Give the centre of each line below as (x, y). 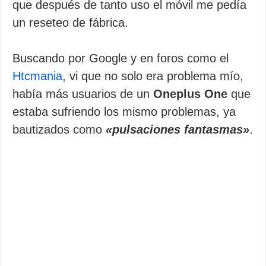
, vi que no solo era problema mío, (153, 76)
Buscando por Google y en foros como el (121, 58)
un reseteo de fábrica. (70, 23)
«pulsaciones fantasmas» (178, 129)
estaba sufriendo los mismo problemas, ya (124, 112)
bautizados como (59, 129)
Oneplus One (190, 94)
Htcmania (37, 76)
